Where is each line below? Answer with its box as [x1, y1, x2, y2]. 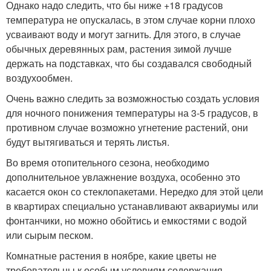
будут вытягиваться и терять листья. [6, 135, 169, 149]
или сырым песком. [6, 228, 93, 243]
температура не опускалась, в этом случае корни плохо [6, 13, 255, 27]
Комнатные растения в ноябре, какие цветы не [6, 249, 217, 263]
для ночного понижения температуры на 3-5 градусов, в [6, 106, 258, 120]
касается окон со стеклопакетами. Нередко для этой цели [6, 184, 263, 199]
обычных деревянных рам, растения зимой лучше [6, 42, 232, 56]
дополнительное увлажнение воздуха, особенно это [6, 170, 240, 184]
